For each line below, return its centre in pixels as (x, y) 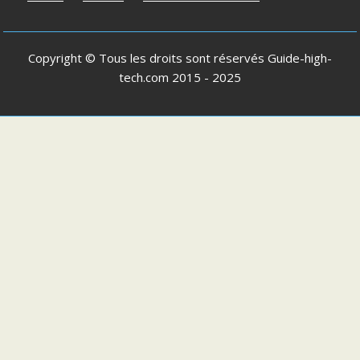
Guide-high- (300, 58)
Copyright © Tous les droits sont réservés (148, 58)
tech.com (144, 78)
